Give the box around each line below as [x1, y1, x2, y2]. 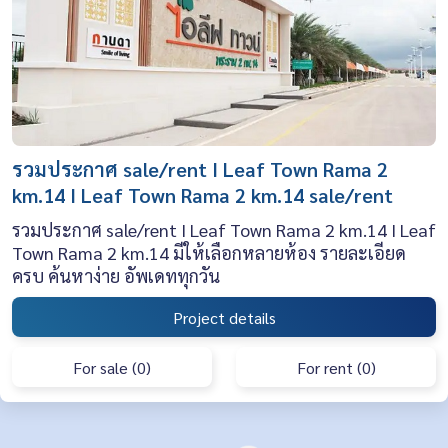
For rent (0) [296, 356, 376, 378]
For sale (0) [73, 356, 151, 378]
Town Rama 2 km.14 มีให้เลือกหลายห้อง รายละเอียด [12, 241, 406, 265]
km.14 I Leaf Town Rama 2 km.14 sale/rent [12, 182, 393, 209]
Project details [172, 306, 276, 328]
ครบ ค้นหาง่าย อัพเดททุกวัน [12, 264, 220, 288]
